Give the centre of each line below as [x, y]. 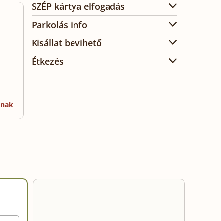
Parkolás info [59, 25]
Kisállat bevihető [67, 43]
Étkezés [48, 61]
